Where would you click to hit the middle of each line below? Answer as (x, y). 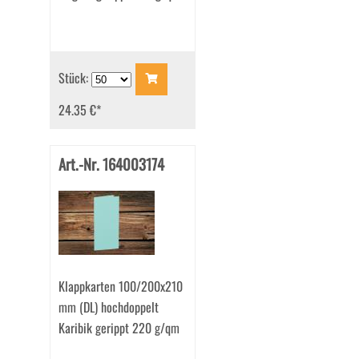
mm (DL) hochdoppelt (108, 307)
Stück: (75, 77)
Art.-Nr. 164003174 (111, 164)
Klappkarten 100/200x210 (120, 286)
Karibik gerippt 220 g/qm (119, 328)
